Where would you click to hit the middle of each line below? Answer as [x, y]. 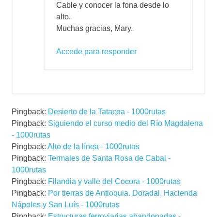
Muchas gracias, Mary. [94, 29]
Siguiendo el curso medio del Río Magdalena [125, 124]
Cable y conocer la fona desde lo [113, 5]
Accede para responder [96, 52]
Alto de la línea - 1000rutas [93, 147]
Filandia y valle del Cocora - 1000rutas [114, 182]
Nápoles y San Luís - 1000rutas [66, 205]
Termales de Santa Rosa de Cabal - [109, 158]
